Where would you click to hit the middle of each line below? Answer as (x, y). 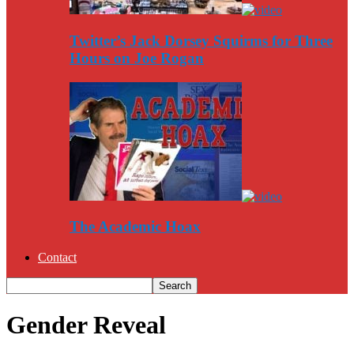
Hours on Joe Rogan (137, 58)
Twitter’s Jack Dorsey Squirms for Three (201, 40)
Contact (57, 257)
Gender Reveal (86, 325)
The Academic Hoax (135, 227)
